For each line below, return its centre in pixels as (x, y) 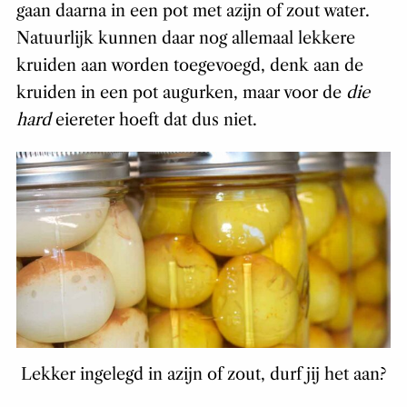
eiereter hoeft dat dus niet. (154, 120)
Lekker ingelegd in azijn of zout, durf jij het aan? (203, 374)
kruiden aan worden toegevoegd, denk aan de (189, 66)
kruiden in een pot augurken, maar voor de (181, 93)
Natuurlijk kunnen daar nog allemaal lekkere (185, 39)
